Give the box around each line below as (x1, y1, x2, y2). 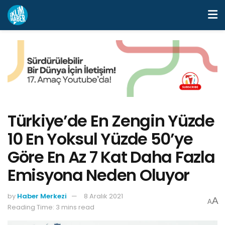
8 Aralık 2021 (84, 191, 123, 201)
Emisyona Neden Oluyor (8, 163, 190, 186)
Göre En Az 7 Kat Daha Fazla (8, 145, 215, 168)
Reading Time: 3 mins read (8, 202, 94, 212)
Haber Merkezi (17, 191, 67, 201)
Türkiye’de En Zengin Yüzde (8, 109, 214, 132)
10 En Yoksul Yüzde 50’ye (8, 127, 193, 150)
